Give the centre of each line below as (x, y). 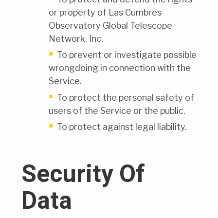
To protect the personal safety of (126, 97)
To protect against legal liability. (122, 127)
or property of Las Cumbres (105, 12)
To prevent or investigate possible (127, 55)
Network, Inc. (76, 38)
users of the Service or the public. (117, 110)
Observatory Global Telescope (110, 25)
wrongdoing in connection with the (120, 68)
